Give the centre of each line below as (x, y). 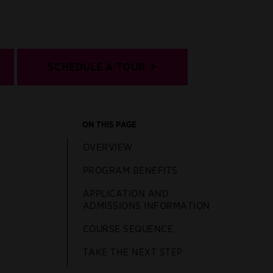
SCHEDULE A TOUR (97, 66)
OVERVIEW (108, 147)
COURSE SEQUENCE (128, 229)
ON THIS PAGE (109, 124)
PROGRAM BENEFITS (130, 170)
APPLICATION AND (126, 193)
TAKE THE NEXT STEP (133, 252)
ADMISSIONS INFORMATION (146, 205)
